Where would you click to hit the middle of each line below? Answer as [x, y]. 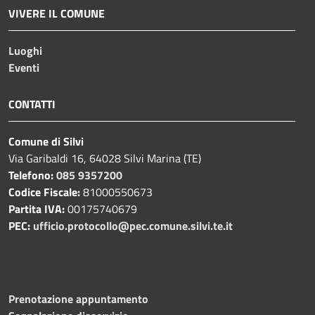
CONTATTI [32, 104]
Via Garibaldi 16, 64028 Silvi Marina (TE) [105, 159]
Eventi [24, 68]
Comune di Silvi [46, 142]
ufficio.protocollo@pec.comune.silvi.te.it [133, 226]
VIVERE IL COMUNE [57, 14]
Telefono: [31, 175]
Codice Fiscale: [44, 192]
